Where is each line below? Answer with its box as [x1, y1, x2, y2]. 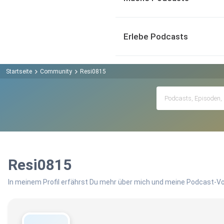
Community [40, 67, 72, 75]
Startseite [6, 67, 32, 75]
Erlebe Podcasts [123, 31, 188, 41]
